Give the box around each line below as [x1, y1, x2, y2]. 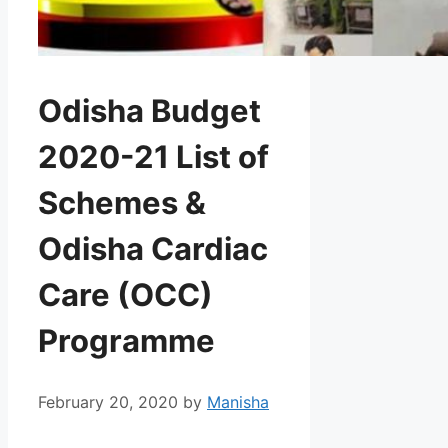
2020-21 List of [38, 138, 269, 176]
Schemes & [38, 184, 206, 222]
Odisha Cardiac [38, 230, 268, 268]
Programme [38, 322, 215, 360]
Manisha [207, 391, 269, 412]
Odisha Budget [38, 92, 261, 130]
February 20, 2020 [38, 391, 178, 412]
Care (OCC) [38, 276, 213, 314]
